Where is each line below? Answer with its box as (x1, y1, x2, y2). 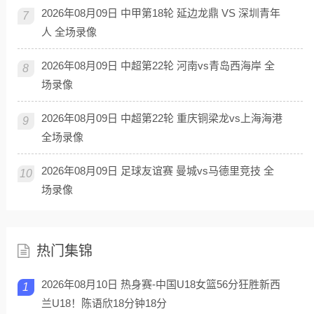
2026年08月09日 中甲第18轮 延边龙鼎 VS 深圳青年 (41, 6, 280, 19)
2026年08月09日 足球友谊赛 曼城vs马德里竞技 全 (41, 164, 274, 177)
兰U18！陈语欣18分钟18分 (41, 296, 167, 309)
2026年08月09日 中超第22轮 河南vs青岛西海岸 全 (41, 59, 275, 71)
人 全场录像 (41, 25, 97, 38)
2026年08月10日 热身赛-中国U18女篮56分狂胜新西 (41, 278, 280, 290)
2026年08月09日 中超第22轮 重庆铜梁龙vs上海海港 (41, 111, 282, 124)
